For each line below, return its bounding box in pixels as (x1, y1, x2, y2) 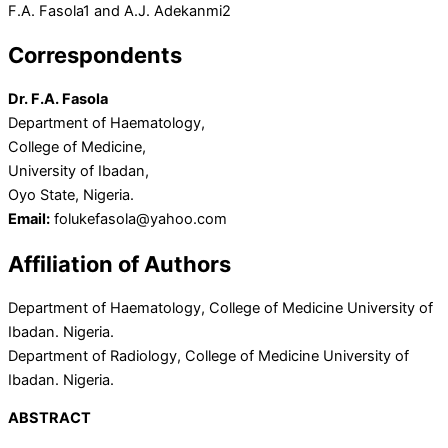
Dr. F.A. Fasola (8, 90, 108, 109)
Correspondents (8, 42, 182, 69)
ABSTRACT (8, 409, 91, 428)
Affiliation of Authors (8, 250, 231, 277)
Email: (8, 210, 50, 229)
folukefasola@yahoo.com (50, 210, 227, 229)
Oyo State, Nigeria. (8, 186, 134, 205)
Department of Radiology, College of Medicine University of (8, 346, 409, 365)
